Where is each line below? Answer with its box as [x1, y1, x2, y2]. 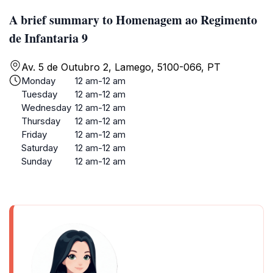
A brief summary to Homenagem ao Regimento [9, 11, 257, 29]
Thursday [21, 115, 60, 127]
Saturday [21, 142, 58, 154]
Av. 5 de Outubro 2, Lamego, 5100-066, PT [21, 61, 221, 73]
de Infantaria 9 [9, 29, 88, 47]
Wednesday [21, 102, 71, 113]
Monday [21, 75, 55, 87]
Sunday [21, 155, 52, 167]
